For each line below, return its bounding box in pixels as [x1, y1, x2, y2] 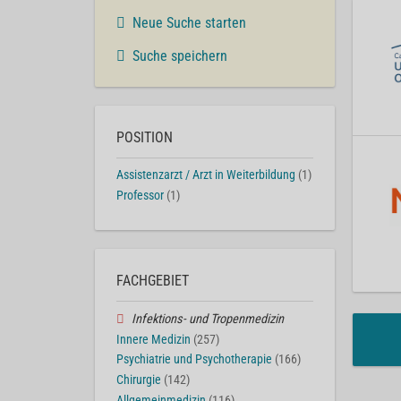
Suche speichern [132, 47, 227, 65]
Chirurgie [116, 372, 161, 388]
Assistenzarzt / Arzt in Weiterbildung [116, 167, 295, 183]
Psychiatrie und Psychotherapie [116, 352, 272, 368]
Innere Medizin [116, 331, 191, 347]
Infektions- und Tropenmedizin [131, 311, 284, 327]
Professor [116, 187, 164, 203]
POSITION [116, 129, 173, 147]
